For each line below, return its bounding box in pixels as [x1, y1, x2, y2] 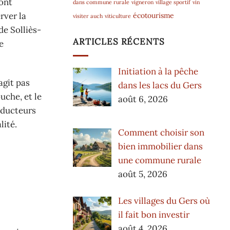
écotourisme [133, 10, 174, 20]
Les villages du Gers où [118, 195, 210, 207]
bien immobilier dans [118, 140, 203, 152]
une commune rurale [118, 154, 201, 166]
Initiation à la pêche [118, 66, 198, 78]
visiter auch [73, 12, 103, 20]
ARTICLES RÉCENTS [73, 36, 165, 48]
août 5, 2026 [118, 168, 167, 180]
